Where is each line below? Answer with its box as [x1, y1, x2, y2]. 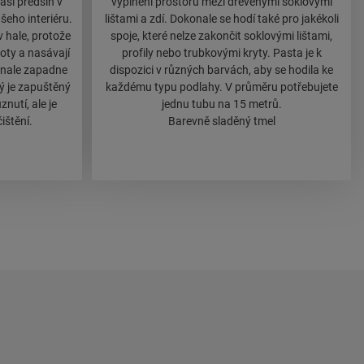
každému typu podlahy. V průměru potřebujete [105, 80, 338, 94]
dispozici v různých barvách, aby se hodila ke [110, 63, 333, 77]
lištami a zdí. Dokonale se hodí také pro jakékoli [104, 12, 339, 26]
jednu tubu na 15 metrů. [161, 97, 282, 111]
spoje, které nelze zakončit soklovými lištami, [110, 29, 332, 43]
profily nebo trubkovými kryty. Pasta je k [121, 46, 322, 60]
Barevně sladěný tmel [167, 115, 275, 128]
